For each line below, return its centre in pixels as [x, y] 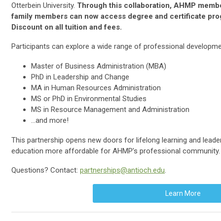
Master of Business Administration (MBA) [99, 66]
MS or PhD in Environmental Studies [89, 98]
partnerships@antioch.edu [122, 170]
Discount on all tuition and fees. [67, 27]
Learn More [183, 193]
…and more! [50, 120]
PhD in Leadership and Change [80, 77]
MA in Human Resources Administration [96, 88]
